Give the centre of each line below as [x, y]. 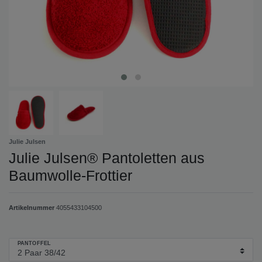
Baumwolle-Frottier [70, 175]
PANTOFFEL [34, 244]
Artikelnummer [32, 207]
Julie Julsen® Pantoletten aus [107, 158]
